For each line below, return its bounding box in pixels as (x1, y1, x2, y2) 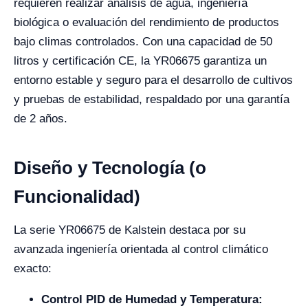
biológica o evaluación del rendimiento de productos (14, 16, 279, 29)
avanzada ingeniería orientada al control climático (14, 243, 268, 256)
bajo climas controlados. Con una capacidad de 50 (14, 35, 272, 48)
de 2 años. (14, 112, 67, 125)
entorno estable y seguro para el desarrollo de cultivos (14, 74, 293, 87)
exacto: (14, 262, 52, 275)
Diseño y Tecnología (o (14, 157, 206, 178)
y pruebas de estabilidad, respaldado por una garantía (14, 93, 289, 106)
